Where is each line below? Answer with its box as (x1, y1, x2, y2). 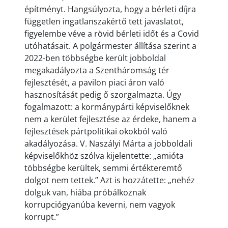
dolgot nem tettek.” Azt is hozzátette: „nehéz (24, 175, 195, 186)
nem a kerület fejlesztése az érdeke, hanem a (24, 113, 196, 125)
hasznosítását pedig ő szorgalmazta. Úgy (24, 89, 181, 100)
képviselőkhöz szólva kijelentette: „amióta (24, 150, 184, 161)
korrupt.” (24, 211, 59, 222)
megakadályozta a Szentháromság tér (24, 65, 169, 76)
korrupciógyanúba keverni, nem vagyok (24, 199, 175, 210)
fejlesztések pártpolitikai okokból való (24, 126, 167, 137)
